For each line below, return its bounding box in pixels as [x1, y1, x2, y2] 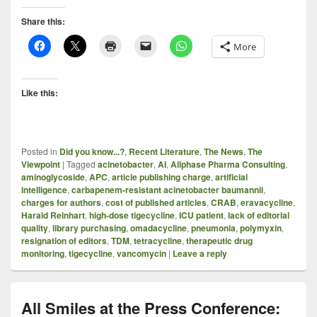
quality [21, 221, 48, 235]
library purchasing [52, 221, 126, 235]
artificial [215, 171, 248, 184]
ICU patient [179, 209, 224, 222]
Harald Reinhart [21, 209, 85, 222]
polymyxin [240, 221, 282, 235]
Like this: [21, 86, 58, 100]
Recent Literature [129, 145, 200, 158]
